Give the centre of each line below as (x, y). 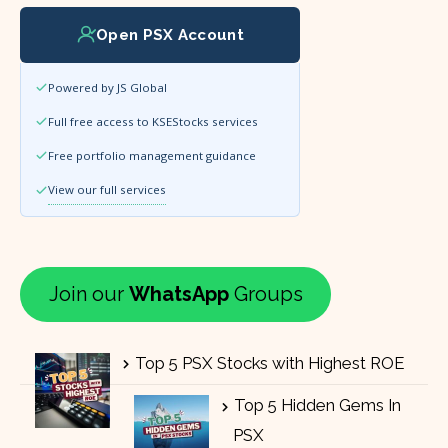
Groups (268, 294)
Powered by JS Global (107, 87)
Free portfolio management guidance (152, 155)
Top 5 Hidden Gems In (317, 405)
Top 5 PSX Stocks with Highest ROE (270, 362)
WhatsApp (181, 294)
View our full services (107, 189)
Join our (88, 294)
